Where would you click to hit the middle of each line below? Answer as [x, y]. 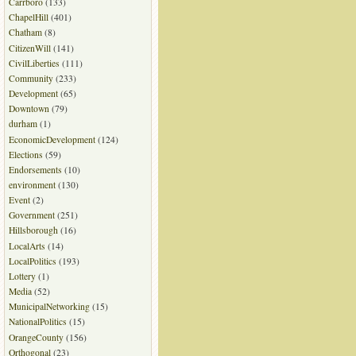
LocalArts [27, 246]
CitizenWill [29, 48]
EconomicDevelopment [52, 139]
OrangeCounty [36, 337]
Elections [25, 154]
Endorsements [35, 169]
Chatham [25, 33]
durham [23, 124]
